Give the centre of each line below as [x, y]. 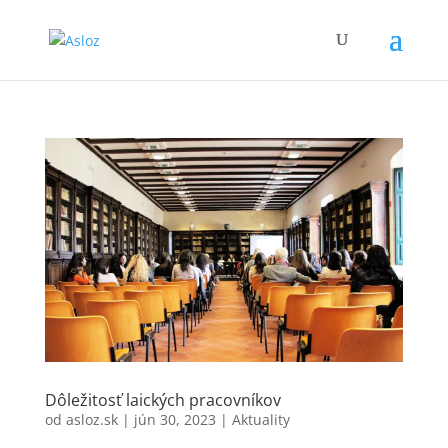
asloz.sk [91, 419]
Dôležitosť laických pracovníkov [162, 399]
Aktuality [260, 419]
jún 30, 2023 [174, 419]
